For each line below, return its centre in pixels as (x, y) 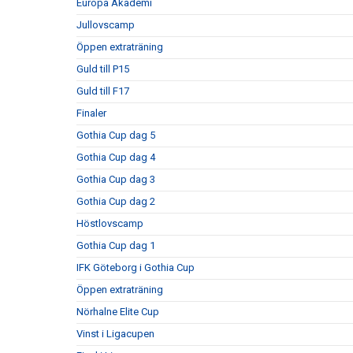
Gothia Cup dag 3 (116, 179)
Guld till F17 (103, 91)
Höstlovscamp (110, 223)
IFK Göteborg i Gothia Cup (136, 267)
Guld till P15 (103, 69)
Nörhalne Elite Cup (118, 311)
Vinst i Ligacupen (115, 333)
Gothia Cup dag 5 (116, 135)
